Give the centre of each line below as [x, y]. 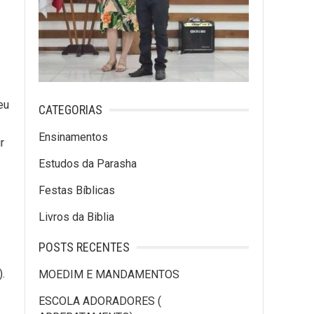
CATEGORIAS [70, 110]
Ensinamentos [73, 137]
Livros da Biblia [76, 217]
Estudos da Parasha [88, 164]
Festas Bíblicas [77, 190]
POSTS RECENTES [84, 247]
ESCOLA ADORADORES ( [100, 301]
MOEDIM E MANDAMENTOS [109, 274]
